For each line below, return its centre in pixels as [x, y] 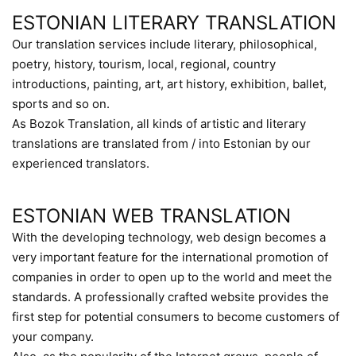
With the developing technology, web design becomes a [169, 237]
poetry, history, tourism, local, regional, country [144, 64]
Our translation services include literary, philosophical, [164, 44]
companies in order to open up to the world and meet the [172, 277]
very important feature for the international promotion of [170, 257]
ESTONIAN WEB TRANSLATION [151, 216]
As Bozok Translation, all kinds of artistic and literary [159, 124]
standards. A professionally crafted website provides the [170, 297]
